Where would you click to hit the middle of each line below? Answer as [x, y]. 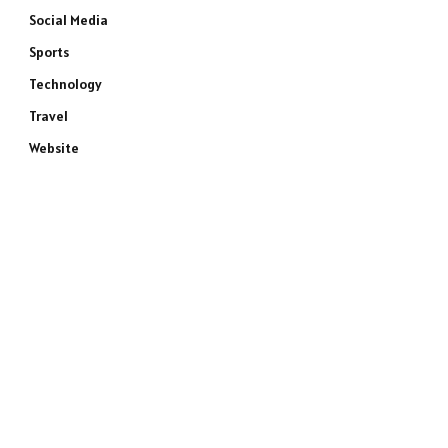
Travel [48, 116]
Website [54, 148]
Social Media [68, 20]
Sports [49, 52]
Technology [65, 84]
